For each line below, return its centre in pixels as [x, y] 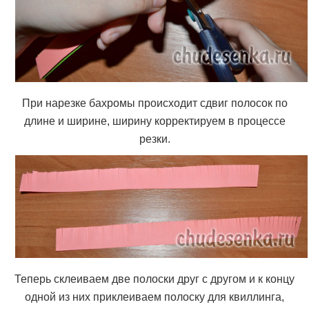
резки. [154, 139]
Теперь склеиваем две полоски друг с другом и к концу [154, 279]
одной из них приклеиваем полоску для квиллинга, [154, 297]
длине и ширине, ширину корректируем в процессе [154, 121]
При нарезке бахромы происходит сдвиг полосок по [154, 103]
